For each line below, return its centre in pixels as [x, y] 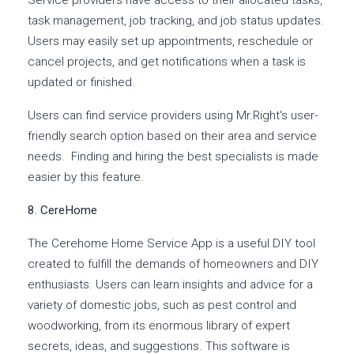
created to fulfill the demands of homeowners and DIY [173, 264]
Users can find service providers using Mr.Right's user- [173, 116]
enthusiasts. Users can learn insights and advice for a [170, 285]
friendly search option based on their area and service [172, 136]
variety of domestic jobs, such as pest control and [162, 305]
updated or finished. [81, 83]
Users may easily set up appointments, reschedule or [170, 41]
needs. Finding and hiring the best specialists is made [173, 157]
